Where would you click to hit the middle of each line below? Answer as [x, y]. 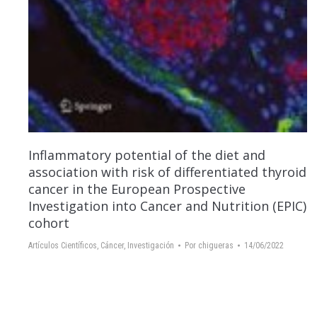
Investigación [151, 245]
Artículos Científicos [63, 245]
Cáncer [112, 245]
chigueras [216, 245]
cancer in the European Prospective [137, 189]
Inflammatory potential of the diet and [147, 155]
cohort [49, 223]
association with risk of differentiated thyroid [167, 172]
